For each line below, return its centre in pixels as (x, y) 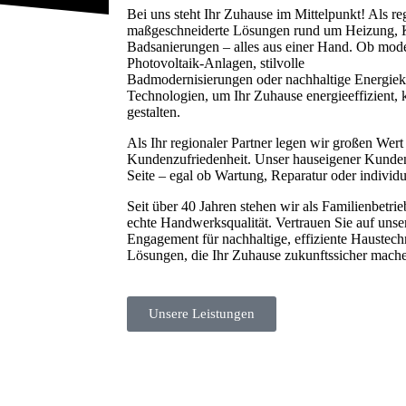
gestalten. (154, 111)
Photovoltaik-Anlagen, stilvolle (216, 63)
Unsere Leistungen (202, 313)
